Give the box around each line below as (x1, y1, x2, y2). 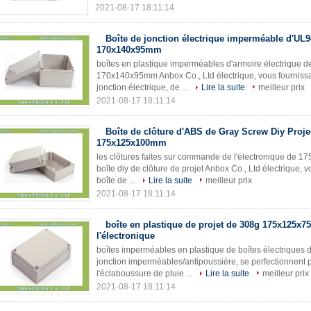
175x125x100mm (96, 137, 167, 148)
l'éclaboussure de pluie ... (96, 269, 194, 278)
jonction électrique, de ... (96, 83, 190, 92)
